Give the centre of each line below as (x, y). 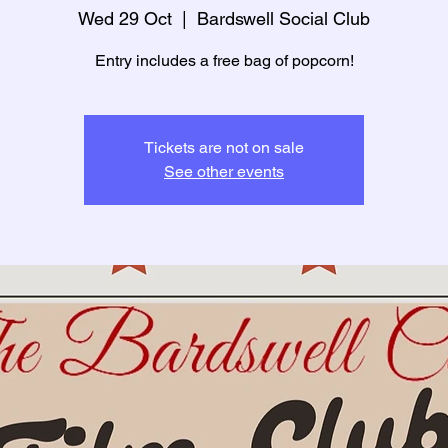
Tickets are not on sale (224, 147)
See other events (224, 171)
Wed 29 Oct (125, 18)
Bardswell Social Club (283, 18)
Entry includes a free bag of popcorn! (224, 60)
